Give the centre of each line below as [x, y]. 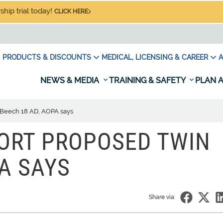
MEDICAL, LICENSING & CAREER [155, 57]
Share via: [162, 197]
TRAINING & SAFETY [148, 80]
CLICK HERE [71, 11]
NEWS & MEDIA [71, 80]
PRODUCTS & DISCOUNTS [47, 57]
